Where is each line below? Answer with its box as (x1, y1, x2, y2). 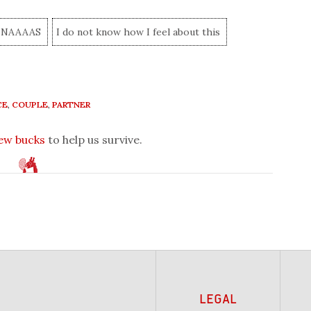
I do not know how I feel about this (56, 26, 220, 39)
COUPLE (12, 99, 48, 110)
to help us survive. (45, 133, 142, 147)
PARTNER (52, 99, 90, 110)
